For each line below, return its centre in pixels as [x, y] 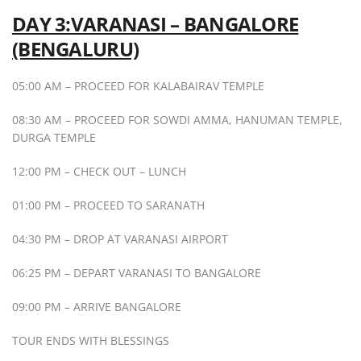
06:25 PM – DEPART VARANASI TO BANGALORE [137, 273]
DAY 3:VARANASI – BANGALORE [156, 24]
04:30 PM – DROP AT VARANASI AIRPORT [120, 239]
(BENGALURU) [76, 49]
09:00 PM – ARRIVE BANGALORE [97, 307]
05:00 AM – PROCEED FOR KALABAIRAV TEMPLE [138, 86]
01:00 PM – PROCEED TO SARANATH [108, 205]
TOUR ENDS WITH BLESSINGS [91, 341]
